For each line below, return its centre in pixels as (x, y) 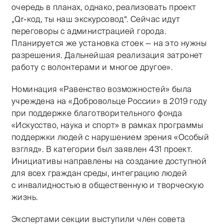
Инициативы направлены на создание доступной (109, 161)
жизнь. (25, 197)
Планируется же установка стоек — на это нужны (109, 43)
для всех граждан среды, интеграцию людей (99, 173)
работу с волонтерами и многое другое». (92, 67)
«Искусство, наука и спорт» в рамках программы (107, 125)
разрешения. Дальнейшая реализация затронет (107, 55)
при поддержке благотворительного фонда (97, 113)
